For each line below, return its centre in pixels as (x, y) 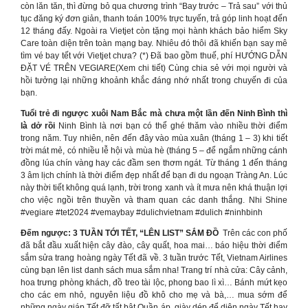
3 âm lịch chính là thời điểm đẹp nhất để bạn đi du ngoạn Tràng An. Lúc (154, 175)
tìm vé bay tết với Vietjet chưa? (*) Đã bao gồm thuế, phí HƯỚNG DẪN (154, 56)
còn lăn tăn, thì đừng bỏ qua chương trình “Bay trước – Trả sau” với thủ (154, 6)
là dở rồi (40, 126)
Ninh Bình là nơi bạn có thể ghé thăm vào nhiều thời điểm (173, 126)
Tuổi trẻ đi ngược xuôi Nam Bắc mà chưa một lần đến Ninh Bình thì (154, 113)
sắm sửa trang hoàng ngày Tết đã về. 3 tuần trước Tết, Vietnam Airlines (154, 258)
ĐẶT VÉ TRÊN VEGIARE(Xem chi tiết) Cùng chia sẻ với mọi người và (154, 68)
